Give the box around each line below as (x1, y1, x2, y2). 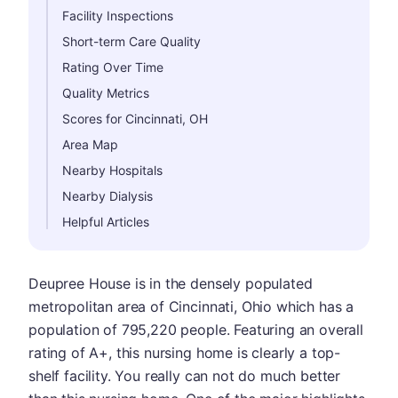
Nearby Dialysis (62, 188, 153, 203)
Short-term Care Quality (62, 34, 201, 49)
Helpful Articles (62, 214, 149, 229)
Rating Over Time (62, 60, 163, 75)
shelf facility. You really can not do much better (28, 367, 341, 385)
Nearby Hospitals (62, 163, 163, 178)
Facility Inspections (62, 8, 173, 23)
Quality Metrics (62, 85, 149, 100)
